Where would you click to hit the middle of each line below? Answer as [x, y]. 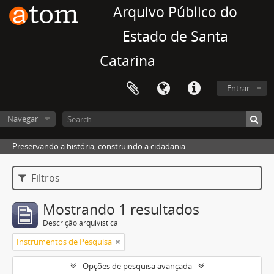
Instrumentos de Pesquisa [64, 242]
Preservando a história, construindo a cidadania [99, 146]
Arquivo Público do [175, 12]
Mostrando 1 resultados [121, 209]
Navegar [22, 119]
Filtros [45, 178]
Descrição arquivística [80, 223]
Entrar [238, 88]
